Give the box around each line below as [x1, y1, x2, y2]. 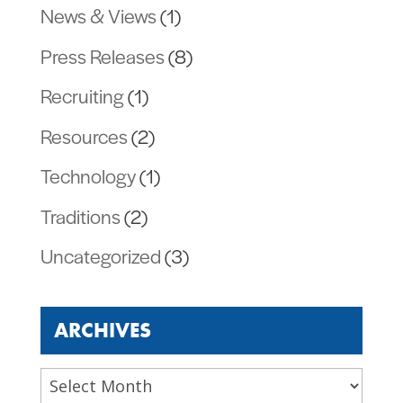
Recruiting [40, 82, 124, 110]
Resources [40, 121, 128, 149]
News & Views [40, 2, 157, 30]
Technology [40, 162, 136, 190]
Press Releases [40, 41, 165, 69]
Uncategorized [40, 242, 161, 270]
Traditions [40, 201, 121, 229]
